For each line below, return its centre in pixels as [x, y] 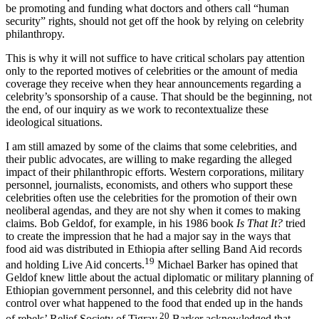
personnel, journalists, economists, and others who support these [149, 197]
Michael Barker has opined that [226, 278]
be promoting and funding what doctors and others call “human [147, 21]
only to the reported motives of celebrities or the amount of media [152, 83]
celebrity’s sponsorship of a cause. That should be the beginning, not [159, 109]
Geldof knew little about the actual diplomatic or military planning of [159, 291]
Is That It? [260, 236]
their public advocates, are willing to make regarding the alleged [149, 172]
